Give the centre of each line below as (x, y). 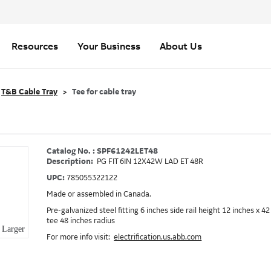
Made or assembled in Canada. (99, 194)
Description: (71, 162)
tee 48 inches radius (81, 221)
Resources (35, 46)
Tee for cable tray (104, 92)
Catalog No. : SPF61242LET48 (103, 151)
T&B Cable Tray (29, 92)
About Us (181, 46)
